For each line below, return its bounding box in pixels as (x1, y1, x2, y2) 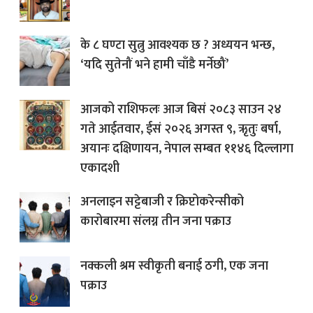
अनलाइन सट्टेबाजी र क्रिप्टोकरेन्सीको (80, 191, 244, 213)
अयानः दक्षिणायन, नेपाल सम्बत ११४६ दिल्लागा (80, 138, 293, 160)
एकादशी (80, 158, 119, 180)
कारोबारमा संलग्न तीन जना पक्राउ (80, 211, 231, 233)
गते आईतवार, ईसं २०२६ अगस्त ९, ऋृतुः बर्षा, (80, 119, 281, 140)
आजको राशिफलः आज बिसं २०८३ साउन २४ (80, 99, 282, 121)
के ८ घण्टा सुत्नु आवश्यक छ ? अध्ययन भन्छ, (80, 35, 275, 57)
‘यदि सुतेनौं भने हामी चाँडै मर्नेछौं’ (80, 54, 228, 76)
